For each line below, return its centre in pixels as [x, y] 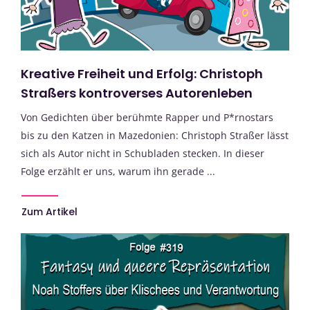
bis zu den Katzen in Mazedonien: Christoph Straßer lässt [155, 136]
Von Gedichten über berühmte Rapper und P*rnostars [147, 118]
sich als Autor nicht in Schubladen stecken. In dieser [143, 154]
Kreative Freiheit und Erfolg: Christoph [142, 74]
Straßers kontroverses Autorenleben [137, 93]
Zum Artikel [49, 212]
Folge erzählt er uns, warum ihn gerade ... [118, 172]
